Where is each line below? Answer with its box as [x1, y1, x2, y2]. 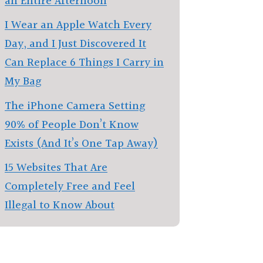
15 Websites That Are [5, 159, 107, 177]
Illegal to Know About [5, 197, 114, 214]
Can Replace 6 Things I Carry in [5, 54, 164, 72]
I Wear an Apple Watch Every [5, 16, 151, 34]
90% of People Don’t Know [5, 116, 139, 134]
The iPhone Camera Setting [5, 97, 145, 115]
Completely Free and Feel [5, 178, 135, 195]
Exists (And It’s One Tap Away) [5, 134, 158, 153]
